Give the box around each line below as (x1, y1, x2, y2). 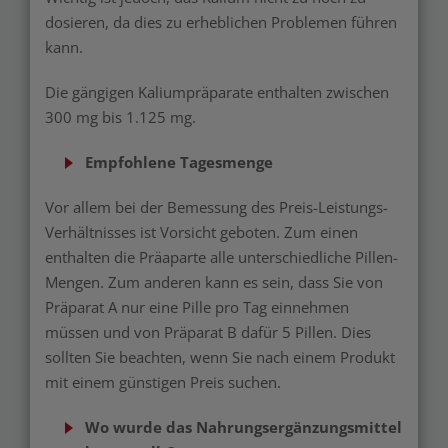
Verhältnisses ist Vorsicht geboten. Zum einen (45, 222, 358, 242)
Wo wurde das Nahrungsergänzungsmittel (85, 417, 402, 437)
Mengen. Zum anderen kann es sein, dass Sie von (45, 272, 383, 292)
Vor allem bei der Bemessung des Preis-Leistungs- (45, 197, 388, 217)
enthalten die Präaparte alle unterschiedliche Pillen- (45, 247, 398, 267)
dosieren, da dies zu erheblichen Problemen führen (45, 12, 397, 32)
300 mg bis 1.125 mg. (45, 107, 196, 127)
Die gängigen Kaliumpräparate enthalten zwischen (45, 82, 389, 102)
